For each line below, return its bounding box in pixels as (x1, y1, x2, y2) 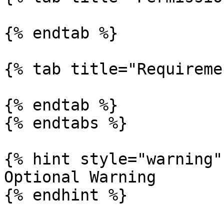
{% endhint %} (4, 186, 127, 204)
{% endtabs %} (4, 114, 127, 132)
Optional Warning (4, 168, 156, 186)
